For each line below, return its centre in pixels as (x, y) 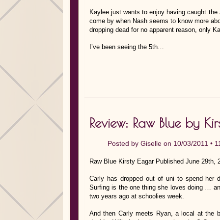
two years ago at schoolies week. (137, 196)
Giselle (151, 143)
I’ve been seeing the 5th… (127, 47)
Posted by (124, 143)
